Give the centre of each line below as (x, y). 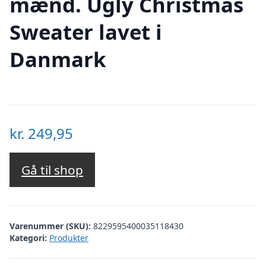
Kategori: (28, 237)
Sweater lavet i (86, 31)
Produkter (69, 237)
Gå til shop (52, 170)
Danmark (58, 59)
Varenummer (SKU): (51, 226)
